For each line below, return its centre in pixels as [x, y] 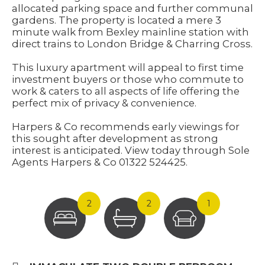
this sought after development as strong [115, 138]
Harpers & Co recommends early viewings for [126, 127]
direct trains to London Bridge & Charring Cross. [132, 44]
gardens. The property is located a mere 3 [117, 20]
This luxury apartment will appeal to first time [128, 67]
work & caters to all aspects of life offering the [126, 91]
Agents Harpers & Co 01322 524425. [100, 162]
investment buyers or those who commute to [128, 79]
